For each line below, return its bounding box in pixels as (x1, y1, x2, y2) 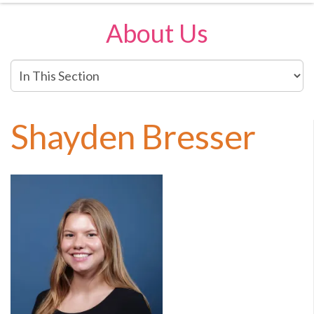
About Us (106, 18, 208, 48)
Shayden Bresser (11, 116, 256, 156)
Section (10, 95, 51, 110)
